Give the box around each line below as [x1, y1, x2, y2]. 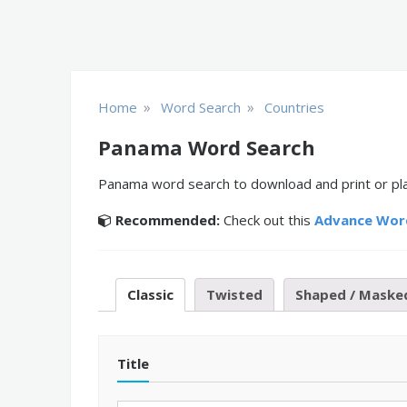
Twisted [206, 285, 263, 303]
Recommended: [115, 211, 220, 229]
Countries [264, 98, 324, 116]
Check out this [220, 211, 314, 229]
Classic [127, 285, 174, 303]
